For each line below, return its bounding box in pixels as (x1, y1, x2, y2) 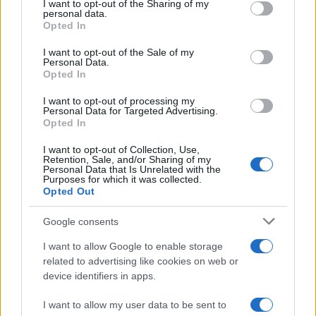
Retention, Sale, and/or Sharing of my (43, 154, 211, 165)
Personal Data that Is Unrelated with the (43, 164, 221, 175)
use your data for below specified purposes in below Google (21, 28, 288, 39)
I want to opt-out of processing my (43, 95, 195, 107)
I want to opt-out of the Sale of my (43, 47, 194, 58)
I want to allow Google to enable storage (43, 241, 223, 252)
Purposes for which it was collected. (43, 174, 202, 185)
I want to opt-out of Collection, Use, (43, 144, 200, 155)
